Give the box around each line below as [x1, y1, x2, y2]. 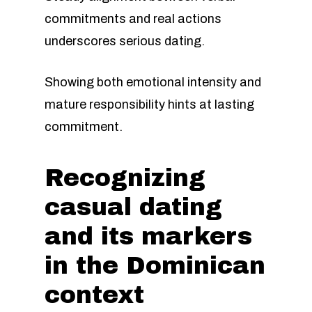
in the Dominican [45, 253, 265, 279]
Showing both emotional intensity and [45, 75, 261, 89]
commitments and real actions [45, 12, 221, 26]
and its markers [45, 224, 252, 249]
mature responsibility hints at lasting [45, 97, 254, 111]
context [45, 282, 144, 308]
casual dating [45, 194, 222, 220]
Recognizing [45, 165, 205, 191]
